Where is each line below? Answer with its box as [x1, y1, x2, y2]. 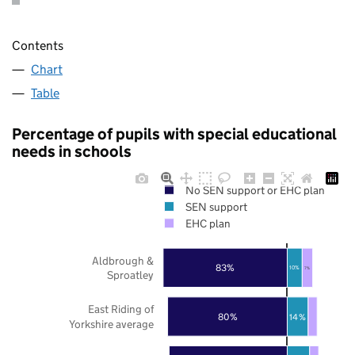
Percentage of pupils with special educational [12, 124, 337, 143]
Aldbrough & [92, 253, 154, 268]
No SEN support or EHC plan [185, 182, 325, 197]
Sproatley [107, 267, 154, 282]
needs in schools [12, 141, 132, 161]
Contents [12, 37, 63, 53]
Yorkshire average [69, 316, 154, 331]
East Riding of [88, 301, 155, 316]
